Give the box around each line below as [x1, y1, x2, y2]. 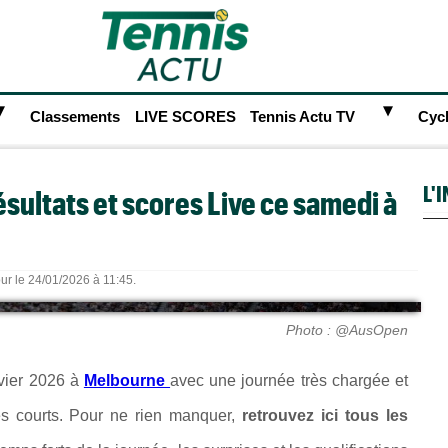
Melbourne [83, 372, 171, 389]
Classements [30, 109, 121, 126]
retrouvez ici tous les [242, 407, 409, 424]
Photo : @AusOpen [286, 322, 408, 338]
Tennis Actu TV [250, 109, 356, 126]
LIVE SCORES [134, 109, 236, 126]
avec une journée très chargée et [170, 372, 408, 389]
